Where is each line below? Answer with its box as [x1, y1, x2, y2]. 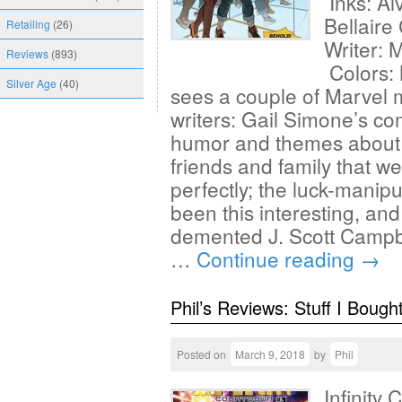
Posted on [177, 346, 226, 362]
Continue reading [197, 244, 360, 273]
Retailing [6, 16, 50, 31]
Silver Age [6, 75, 57, 91]
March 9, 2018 [235, 346, 305, 362]
